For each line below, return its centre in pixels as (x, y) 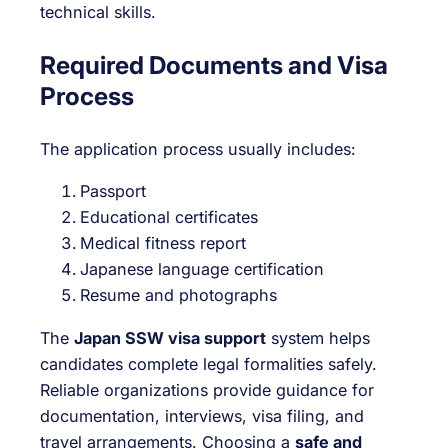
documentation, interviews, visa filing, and (202, 415)
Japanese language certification (202, 269)
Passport (113, 191)
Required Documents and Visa (214, 64)
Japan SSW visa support (170, 337)
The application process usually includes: (198, 149)
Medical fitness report (163, 243)
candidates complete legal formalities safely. (208, 363)
